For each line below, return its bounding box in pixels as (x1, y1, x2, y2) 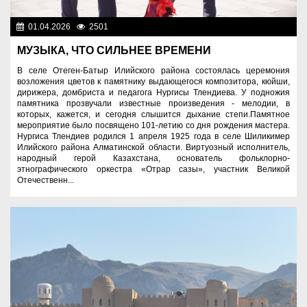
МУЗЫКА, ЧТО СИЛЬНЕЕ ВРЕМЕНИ (17, 44, 211, 56)
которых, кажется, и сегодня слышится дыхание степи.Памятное (17, 109, 290, 119)
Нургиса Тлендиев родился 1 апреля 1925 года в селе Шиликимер (17, 131, 290, 141)
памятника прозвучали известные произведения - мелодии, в (17, 98, 290, 108)
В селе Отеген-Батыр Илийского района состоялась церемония (17, 65, 290, 75)
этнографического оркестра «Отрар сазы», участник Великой (17, 164, 290, 174)
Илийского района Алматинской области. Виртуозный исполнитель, (17, 142, 290, 152)
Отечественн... (17, 175, 74, 185)
